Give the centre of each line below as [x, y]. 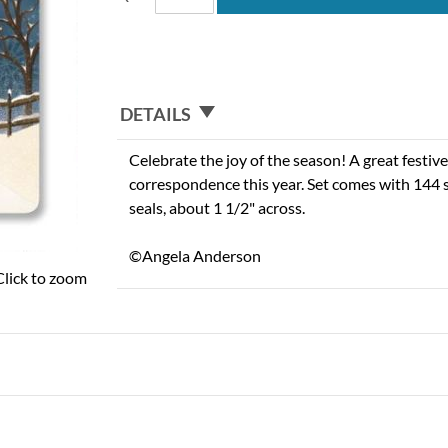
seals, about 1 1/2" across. [217, 207]
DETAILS [156, 113]
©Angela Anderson [195, 255]
